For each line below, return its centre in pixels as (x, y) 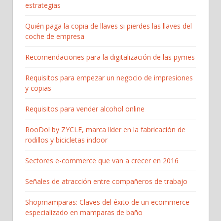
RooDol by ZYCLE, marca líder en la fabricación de (105, 129)
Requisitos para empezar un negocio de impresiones (109, 77)
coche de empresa (55, 36)
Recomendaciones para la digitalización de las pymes (110, 57)
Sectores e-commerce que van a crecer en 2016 (102, 160)
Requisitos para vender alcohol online (85, 109)
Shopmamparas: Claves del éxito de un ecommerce (107, 202)
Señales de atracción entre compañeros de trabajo (106, 181)
